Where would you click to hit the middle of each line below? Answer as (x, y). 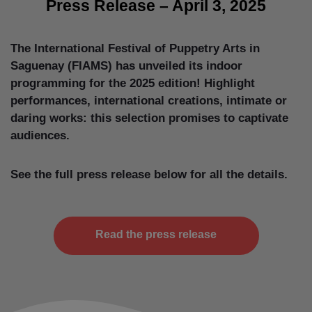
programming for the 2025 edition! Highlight (133, 83)
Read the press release (156, 235)
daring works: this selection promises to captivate (149, 118)
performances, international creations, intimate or (149, 100)
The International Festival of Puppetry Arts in (135, 48)
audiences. (40, 135)
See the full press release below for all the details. (149, 175)
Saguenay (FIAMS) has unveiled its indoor (126, 65)
